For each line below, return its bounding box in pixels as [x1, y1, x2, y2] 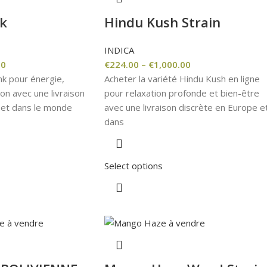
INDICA [104, 44, 134, 56]
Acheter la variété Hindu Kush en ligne [104, 72, 260, 85]
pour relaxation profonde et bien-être [104, 86, 259, 99]
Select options [104, 159, 163, 172]
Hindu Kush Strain [104, 13, 221, 31]
